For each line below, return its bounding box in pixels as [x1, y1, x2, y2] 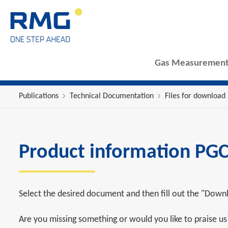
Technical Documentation [70, 92, 154, 100]
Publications [19, 92, 59, 100]
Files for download [165, 92, 225, 100]
